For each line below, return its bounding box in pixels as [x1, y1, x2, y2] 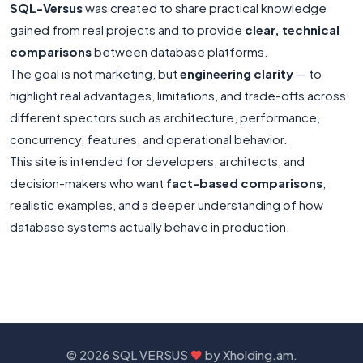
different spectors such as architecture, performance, [10, 109, 320, 125]
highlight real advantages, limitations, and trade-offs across [10, 88, 346, 103]
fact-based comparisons [166, 175, 322, 190]
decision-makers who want [10, 175, 166, 190]
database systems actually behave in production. [10, 219, 290, 234]
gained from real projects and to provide [10, 22, 245, 37]
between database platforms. [92, 44, 268, 59]
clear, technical [245, 22, 340, 37]
